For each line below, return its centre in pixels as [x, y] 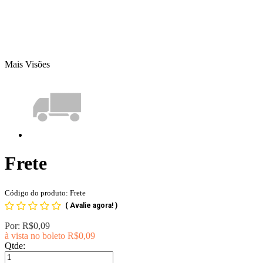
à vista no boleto [35, 235]
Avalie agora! [92, 205]
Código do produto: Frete [45, 193]
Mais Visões [27, 64]
